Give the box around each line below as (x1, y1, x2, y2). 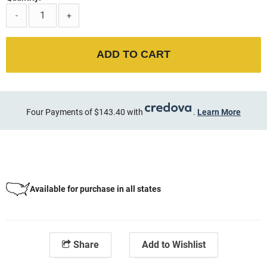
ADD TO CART (97, 48, 170, 61)
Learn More (197, 107, 241, 117)
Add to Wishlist (141, 238, 206, 250)
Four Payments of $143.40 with (26, 107, 145, 117)
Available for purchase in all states (30, 184, 161, 194)
